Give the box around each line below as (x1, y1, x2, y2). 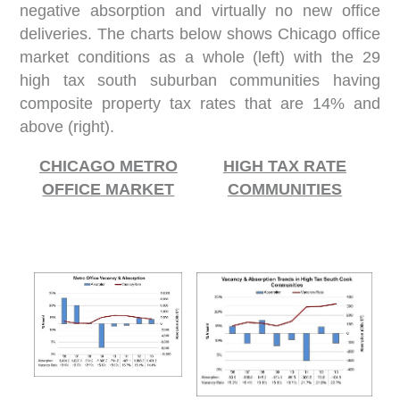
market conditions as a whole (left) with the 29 (20, 48, 380, 66)
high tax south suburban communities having (20, 71, 380, 89)
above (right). (20, 118, 115, 136)
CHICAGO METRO (38, 157, 178, 175)
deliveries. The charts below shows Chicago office (20, 25, 380, 43)
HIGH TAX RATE (222, 157, 346, 175)
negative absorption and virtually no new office (20, 2, 380, 20)
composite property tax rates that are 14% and (20, 95, 380, 112)
